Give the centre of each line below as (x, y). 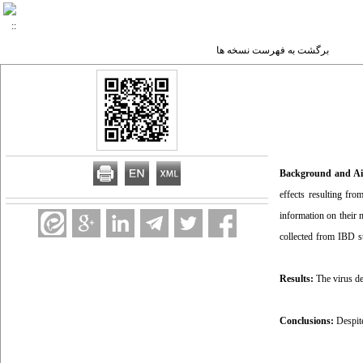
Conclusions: (308, 321)
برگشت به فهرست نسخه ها (272, 50)
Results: (297, 279)
